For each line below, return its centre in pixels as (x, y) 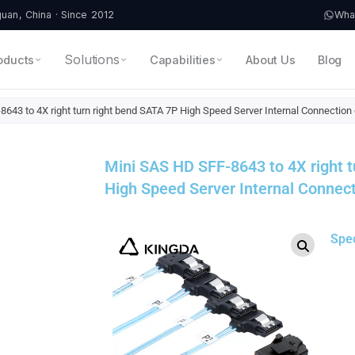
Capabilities (183, 59)
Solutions (92, 59)
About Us (271, 59)
